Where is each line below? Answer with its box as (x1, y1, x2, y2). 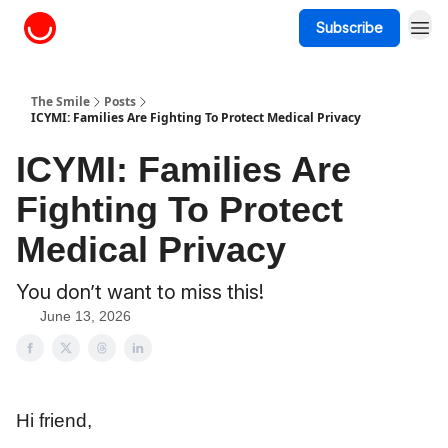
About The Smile (80, 22, 178, 37)
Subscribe (316, 19, 383, 36)
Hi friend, (16, 410, 92, 431)
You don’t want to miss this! (16, 280, 264, 304)
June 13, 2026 (40, 308, 131, 324)
